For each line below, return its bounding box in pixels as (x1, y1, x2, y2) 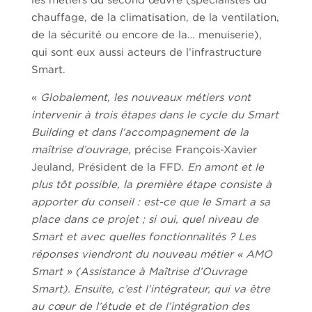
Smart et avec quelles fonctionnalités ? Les (31, 231, 256, 242)
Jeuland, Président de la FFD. (31, 161, 187, 173)
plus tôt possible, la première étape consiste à (31, 178, 272, 190)
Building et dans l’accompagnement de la (31, 126, 249, 138)
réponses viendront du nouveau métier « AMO (31, 248, 272, 260)
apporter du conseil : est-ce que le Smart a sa (31, 196, 270, 208)
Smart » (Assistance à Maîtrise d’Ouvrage (31, 265, 247, 277)
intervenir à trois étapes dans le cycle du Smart (31, 109, 279, 120)
